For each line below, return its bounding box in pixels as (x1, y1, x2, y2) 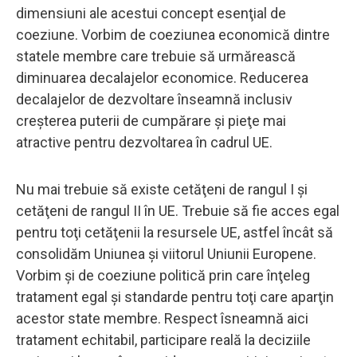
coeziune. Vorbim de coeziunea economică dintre (16, 25, 330, 43)
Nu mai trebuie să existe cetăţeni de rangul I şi (16, 180, 308, 198)
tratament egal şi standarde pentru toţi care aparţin (16, 288, 334, 305)
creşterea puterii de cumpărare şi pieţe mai (16, 112, 286, 129)
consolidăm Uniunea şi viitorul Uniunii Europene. (16, 245, 316, 262)
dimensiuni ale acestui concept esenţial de (16, 4, 286, 22)
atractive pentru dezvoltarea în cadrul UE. (16, 133, 273, 151)
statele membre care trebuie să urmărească (16, 47, 296, 65)
